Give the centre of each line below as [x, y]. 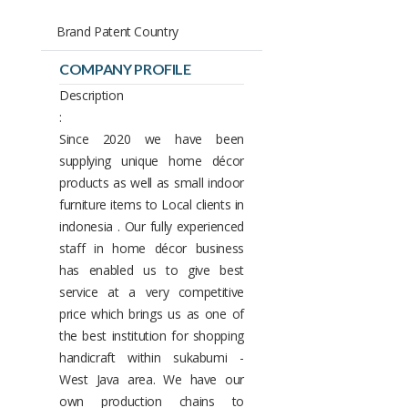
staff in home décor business [152, 248]
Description [92, 95]
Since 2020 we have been [152, 138]
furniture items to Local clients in [152, 204]
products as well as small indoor [152, 182]
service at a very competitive [152, 291]
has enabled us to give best [152, 270]
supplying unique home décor [152, 160]
